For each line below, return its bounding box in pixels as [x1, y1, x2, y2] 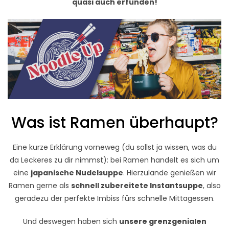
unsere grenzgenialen [119, 216, 207, 226]
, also [202, 180, 221, 191]
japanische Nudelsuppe [30, 167, 123, 178]
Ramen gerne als [8, 180, 71, 191]
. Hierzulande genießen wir [123, 167, 216, 178]
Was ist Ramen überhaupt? [11, 112, 218, 134]
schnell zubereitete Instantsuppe [71, 180, 203, 191]
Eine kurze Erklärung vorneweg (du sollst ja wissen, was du [12, 142, 217, 152]
